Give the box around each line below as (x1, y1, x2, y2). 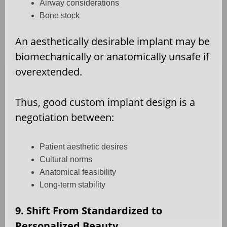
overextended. (15, 64, 82, 79)
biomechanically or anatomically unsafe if (15, 49, 209, 63)
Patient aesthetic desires (40, 142, 128, 151)
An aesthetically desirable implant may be (15, 34, 210, 48)
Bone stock (40, 11, 80, 20)
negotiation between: (15, 110, 114, 124)
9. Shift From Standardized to (15, 203, 162, 217)
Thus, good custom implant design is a (15, 95, 195, 109)
